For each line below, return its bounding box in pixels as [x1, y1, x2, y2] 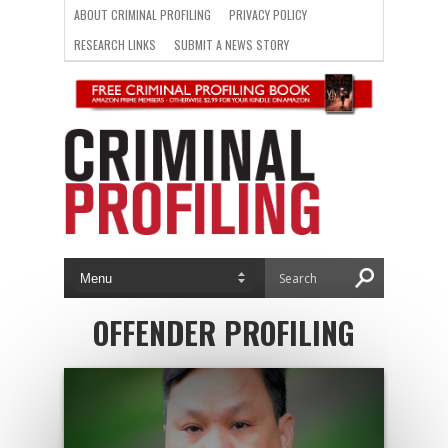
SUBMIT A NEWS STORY [174, 36, 289, 53]
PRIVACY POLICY [229, 6, 307, 23]
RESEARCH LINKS [74, 36, 156, 53]
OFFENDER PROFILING [93, 310, 355, 356]
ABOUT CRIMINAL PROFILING [74, 6, 211, 23]
